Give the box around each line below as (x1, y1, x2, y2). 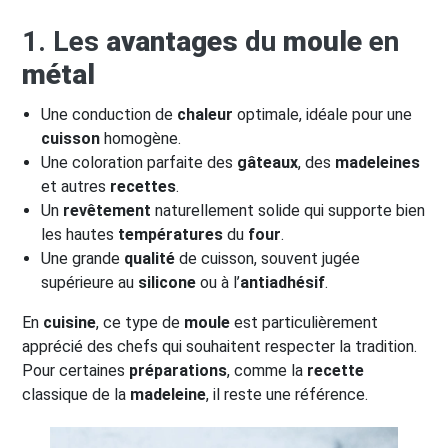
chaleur (177, 105, 234, 124)
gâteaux (237, 153, 299, 172)
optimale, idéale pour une (233, 105, 413, 124)
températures (118, 225, 224, 244)
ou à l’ (196, 273, 241, 292)
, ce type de (96, 313, 184, 332)
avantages (106, 25, 238, 58)
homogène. (100, 129, 182, 148)
